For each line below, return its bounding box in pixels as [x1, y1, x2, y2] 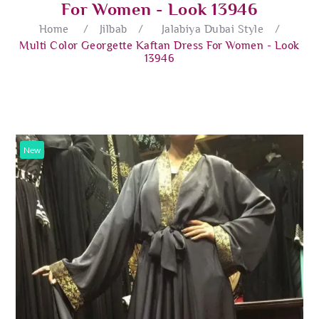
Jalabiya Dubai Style [161, 22, 264, 36]
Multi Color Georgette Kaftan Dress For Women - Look [19, 38, 300, 52]
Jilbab [99, 22, 127, 36]
